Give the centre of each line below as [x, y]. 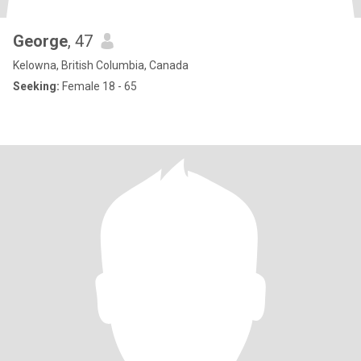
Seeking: [36, 86]
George [40, 41]
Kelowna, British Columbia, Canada [101, 65]
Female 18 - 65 [98, 86]
